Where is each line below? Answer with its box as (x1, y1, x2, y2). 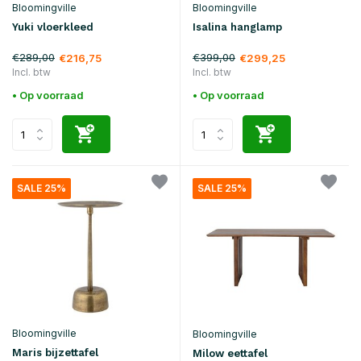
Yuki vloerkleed (12, 20, 93, 33)
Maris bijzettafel (12, 346, 98, 359)
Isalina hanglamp (193, 21, 282, 34)
